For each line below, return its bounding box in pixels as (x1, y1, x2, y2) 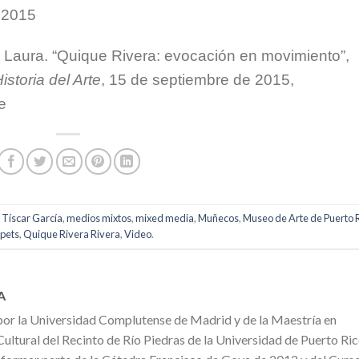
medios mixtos (67, 212, 132, 225)
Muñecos (198, 212, 240, 225)
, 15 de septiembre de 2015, (101, 71, 294, 88)
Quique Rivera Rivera (22, 228, 120, 241)
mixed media (135, 212, 195, 225)
